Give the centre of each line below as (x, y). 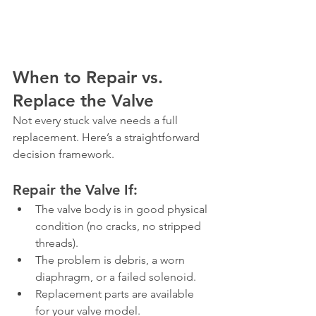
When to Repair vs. (90, 77)
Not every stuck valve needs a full (97, 120)
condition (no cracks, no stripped (120, 226)
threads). (57, 243)
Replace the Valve (83, 101)
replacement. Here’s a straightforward (108, 137)
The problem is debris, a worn (111, 260)
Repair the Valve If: (75, 190)
